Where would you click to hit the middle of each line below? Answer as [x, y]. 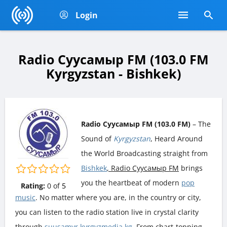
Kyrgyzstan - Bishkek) [113, 73]
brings [191, 168]
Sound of [97, 138]
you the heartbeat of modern [131, 182]
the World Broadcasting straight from [144, 153]
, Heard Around [177, 138]
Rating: [33, 185]
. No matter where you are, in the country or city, [118, 197]
